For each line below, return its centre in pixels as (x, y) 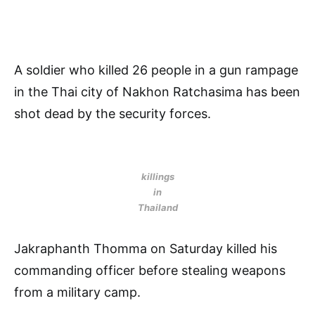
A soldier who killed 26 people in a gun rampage (156, 70)
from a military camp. (77, 292)
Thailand (157, 207)
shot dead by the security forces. (112, 114)
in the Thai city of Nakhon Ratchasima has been (157, 92)
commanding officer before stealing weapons (150, 270)
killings (157, 176)
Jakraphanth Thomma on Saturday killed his (146, 249)
